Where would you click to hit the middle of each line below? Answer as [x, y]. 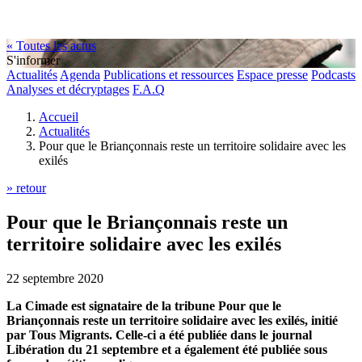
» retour [26, 188]
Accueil [59, 117]
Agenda [80, 75]
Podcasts [333, 75]
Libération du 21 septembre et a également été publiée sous [167, 349]
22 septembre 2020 [55, 278]
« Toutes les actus [51, 46]
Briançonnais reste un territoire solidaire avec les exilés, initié [172, 320]
